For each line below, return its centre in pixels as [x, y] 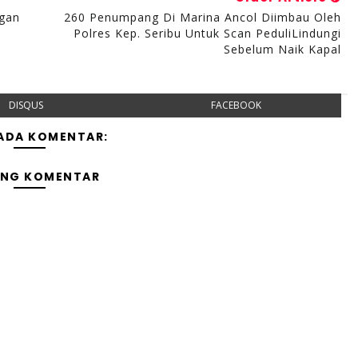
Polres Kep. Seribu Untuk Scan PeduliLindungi [207, 33]
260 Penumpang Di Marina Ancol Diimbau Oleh [202, 17]
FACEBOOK [236, 105]
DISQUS [26, 105]
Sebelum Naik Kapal [282, 49]
